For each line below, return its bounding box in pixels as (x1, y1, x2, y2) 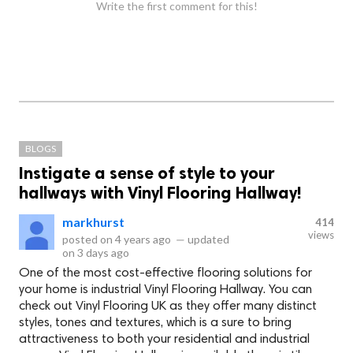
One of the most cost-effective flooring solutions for (19, 267, 312, 281)
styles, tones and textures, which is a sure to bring (19, 317, 292, 330)
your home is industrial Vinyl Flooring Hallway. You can (19, 284, 312, 297)
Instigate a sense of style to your (19, 163, 275, 184)
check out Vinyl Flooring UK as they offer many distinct (19, 300, 317, 314)
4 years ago (115, 232, 171, 247)
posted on (62, 232, 115, 247)
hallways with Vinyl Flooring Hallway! (19, 183, 302, 203)
